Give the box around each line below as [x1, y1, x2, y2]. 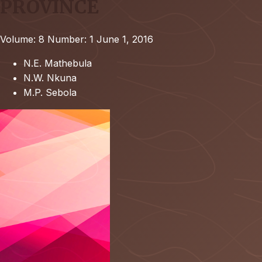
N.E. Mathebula [23, 57, 92, 69]
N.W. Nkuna [23, 71, 77, 84]
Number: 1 [47, 33, 94, 45]
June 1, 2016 [96, 33, 153, 45]
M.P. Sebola [23, 86, 77, 98]
